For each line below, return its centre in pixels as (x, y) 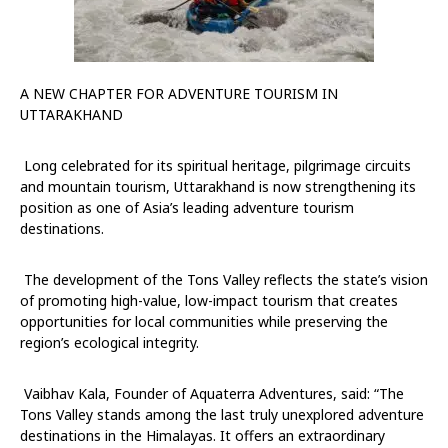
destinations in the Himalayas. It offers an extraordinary (202, 435)
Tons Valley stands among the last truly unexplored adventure (222, 414)
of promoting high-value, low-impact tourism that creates (209, 300)
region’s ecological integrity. (109, 342)
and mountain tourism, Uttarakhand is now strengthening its (218, 186)
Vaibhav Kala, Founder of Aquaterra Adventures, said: (197, 393)
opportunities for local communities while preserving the (204, 321)
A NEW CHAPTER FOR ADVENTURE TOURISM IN (179, 93)
